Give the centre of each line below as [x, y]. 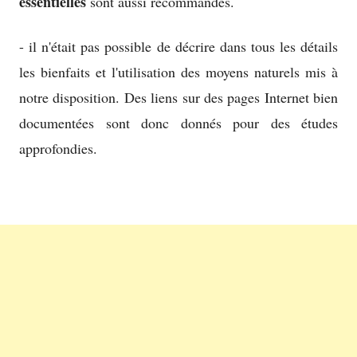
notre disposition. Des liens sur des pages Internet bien [178, 98]
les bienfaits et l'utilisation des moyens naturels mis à [178, 72]
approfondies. [58, 149]
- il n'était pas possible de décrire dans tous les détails [178, 47]
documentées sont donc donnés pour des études [178, 123]
